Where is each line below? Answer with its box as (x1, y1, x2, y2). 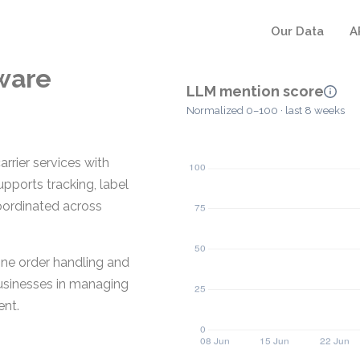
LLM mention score (186, 83, 324, 100)
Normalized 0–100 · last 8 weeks (186, 104, 345, 117)
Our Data (271, 24, 324, 39)
